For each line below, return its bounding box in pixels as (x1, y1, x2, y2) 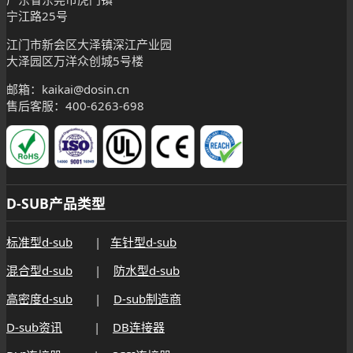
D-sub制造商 (113, 291, 181, 307)
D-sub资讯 (6, 319, 62, 336)
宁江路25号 (6, 7, 68, 24)
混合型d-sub (6, 262, 72, 279)
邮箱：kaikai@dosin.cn (6, 80, 129, 97)
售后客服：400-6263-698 (6, 97, 144, 113)
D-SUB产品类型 (6, 194, 106, 214)
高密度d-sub (6, 291, 72, 307)
